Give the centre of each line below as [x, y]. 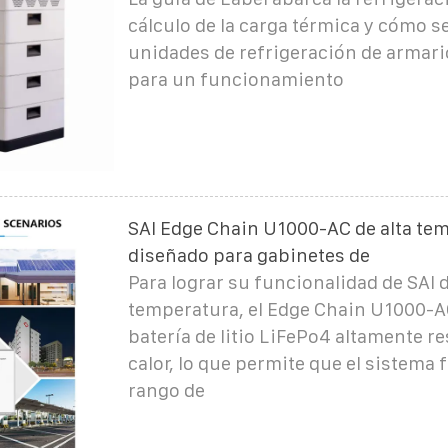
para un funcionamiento [235, 79]
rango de [166, 390]
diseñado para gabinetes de [248, 255]
